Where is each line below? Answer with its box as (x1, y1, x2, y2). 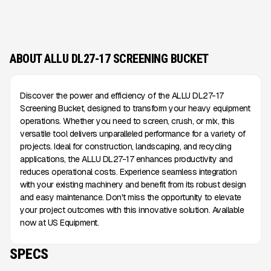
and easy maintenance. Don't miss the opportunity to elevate (20, 192, 241, 203)
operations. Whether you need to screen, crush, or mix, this (20, 116, 235, 126)
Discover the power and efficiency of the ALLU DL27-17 (20, 90, 224, 101)
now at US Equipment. (20, 217, 99, 228)
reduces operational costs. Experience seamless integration (20, 166, 237, 177)
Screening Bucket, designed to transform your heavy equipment (20, 103, 250, 114)
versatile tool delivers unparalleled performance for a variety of (20, 128, 246, 139)
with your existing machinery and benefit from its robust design (20, 179, 246, 190)
